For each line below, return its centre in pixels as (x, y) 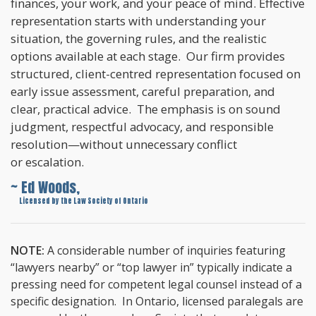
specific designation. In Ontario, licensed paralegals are (157, 302)
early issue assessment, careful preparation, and (143, 92)
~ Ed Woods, (45, 188)
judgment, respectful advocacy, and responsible (142, 127)
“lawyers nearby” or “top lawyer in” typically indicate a (151, 268)
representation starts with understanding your (138, 21)
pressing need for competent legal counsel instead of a (156, 285)
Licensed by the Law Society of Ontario (83, 201)
